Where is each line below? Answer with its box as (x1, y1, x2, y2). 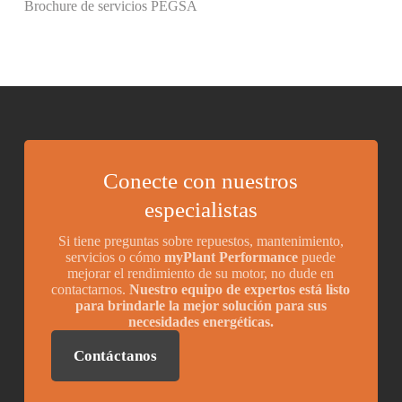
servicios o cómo (66, 249, 165, 266)
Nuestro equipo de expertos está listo (129, 282, 351, 298)
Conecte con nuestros (103, 169, 299, 194)
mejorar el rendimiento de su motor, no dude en (67, 266, 335, 282)
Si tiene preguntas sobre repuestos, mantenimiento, (57, 233, 344, 249)
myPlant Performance (164, 249, 299, 266)
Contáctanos (73, 347, 157, 365)
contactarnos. (51, 282, 130, 298)
